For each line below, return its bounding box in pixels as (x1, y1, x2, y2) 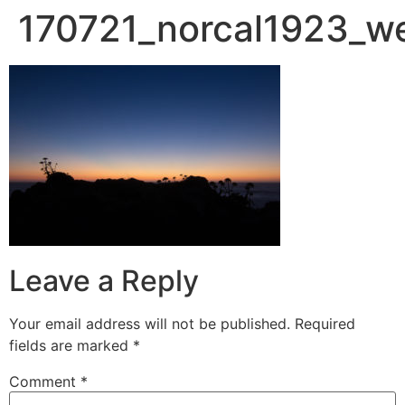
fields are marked (9, 336, 133, 355)
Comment (9, 372, 80, 391)
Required (295, 315, 355, 334)
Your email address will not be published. (9, 315, 290, 334)
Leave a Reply (9, 263, 199, 299)
